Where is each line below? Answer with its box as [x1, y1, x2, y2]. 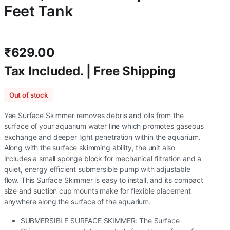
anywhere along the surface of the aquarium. [4, 197, 151, 206]
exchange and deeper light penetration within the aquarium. [4, 132, 201, 141]
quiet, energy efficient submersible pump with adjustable [4, 165, 190, 174]
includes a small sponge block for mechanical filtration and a [4, 154, 202, 163]
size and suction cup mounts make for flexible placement [4, 186, 191, 195]
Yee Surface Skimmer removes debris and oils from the [4, 111, 184, 120]
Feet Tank [4, 2, 73, 20]
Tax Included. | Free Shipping [4, 64, 176, 79]
